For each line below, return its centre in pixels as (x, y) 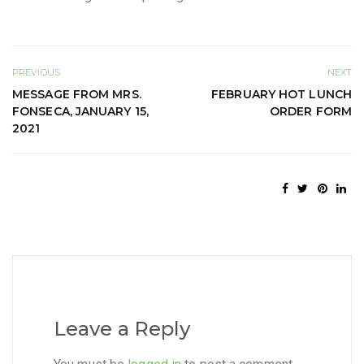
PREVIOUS (36, 72)
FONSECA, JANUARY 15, (81, 111)
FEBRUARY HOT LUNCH (282, 94)
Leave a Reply (122, 329)
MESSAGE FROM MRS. (77, 94)
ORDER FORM (311, 111)
